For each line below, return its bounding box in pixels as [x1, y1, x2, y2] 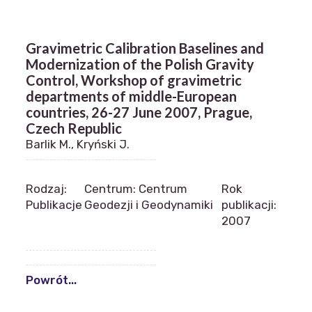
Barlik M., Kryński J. [26, 137, 130, 151]
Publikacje [26, 198, 82, 212]
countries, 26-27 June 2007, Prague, [26, 104, 252, 120]
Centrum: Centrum [84, 182, 188, 196]
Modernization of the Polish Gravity [26, 56, 254, 72]
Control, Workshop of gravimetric [26, 72, 242, 88]
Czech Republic [26, 120, 122, 136]
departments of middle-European [26, 88, 237, 104]
